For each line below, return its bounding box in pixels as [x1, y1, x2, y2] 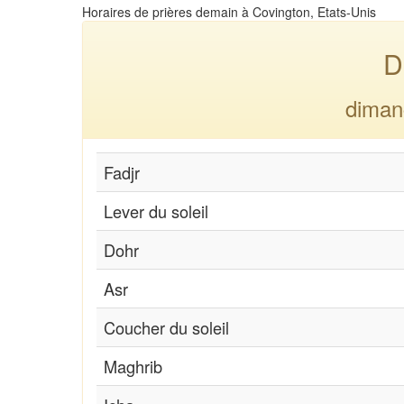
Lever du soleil [104, 198, 208, 223]
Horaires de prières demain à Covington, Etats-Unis [82, 2, 376, 21]
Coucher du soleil [104, 315, 229, 339]
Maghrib [104, 353, 162, 378]
